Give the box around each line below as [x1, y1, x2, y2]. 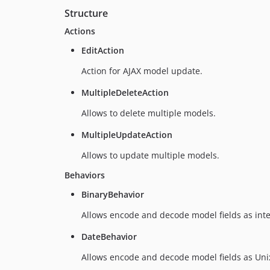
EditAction [81, 45, 124, 57]
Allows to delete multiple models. [81, 107, 216, 119]
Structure [64, 7, 108, 20]
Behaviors [64, 169, 105, 181]
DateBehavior [81, 231, 137, 243]
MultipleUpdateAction [81, 129, 172, 141]
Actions [64, 25, 95, 37]
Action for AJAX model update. [81, 65, 202, 77]
